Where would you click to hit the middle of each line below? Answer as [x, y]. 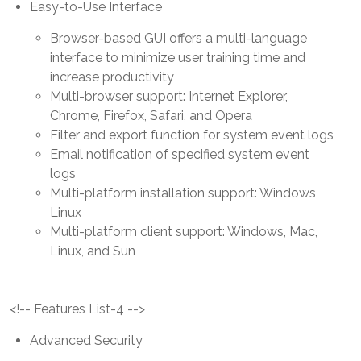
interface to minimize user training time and [178, 57]
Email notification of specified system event [180, 154]
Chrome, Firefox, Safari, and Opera [151, 115]
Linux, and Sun [93, 251]
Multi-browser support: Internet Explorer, [169, 96]
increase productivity [112, 77]
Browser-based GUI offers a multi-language [178, 38]
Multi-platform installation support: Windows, [184, 193]
